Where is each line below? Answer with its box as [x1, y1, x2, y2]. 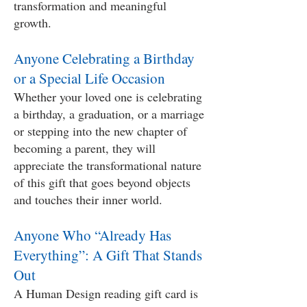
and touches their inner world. [14, 191, 162, 208]
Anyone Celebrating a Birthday [14, 49, 195, 68]
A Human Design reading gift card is [14, 285, 198, 302]
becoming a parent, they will [14, 140, 156, 156]
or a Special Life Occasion [14, 69, 165, 88]
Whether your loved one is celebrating [14, 88, 202, 105]
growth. [14, 14, 51, 31]
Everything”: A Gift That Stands [14, 245, 202, 265]
